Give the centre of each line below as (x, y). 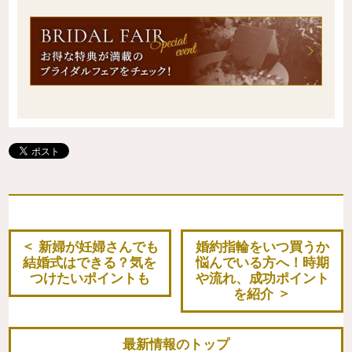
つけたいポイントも (90, 278)
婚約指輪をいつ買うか (262, 247)
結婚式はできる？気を (90, 262)
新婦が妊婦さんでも (98, 247)
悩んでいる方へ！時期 (262, 262)
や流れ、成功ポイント (262, 278)
